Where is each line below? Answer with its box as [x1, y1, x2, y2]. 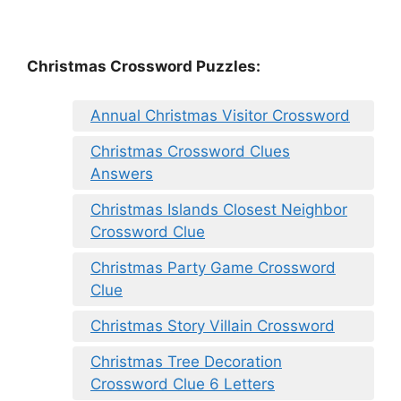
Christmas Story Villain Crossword [90, 317, 335, 336]
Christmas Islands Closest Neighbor [90, 200, 347, 219]
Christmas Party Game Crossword [90, 259, 336, 277]
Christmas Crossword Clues [90, 142, 290, 161]
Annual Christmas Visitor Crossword [90, 107, 350, 125]
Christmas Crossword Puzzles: [27, 56, 260, 75]
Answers [90, 165, 153, 183]
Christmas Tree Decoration [90, 353, 282, 371]
